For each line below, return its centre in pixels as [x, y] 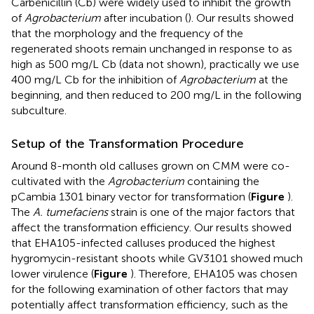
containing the [222, 182]
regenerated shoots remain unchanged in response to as [152, 49]
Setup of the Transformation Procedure [128, 144]
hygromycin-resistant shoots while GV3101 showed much [157, 259]
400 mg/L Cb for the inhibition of [95, 80]
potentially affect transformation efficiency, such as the [150, 305]
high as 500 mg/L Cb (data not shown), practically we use [155, 64]
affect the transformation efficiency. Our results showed [151, 228]
